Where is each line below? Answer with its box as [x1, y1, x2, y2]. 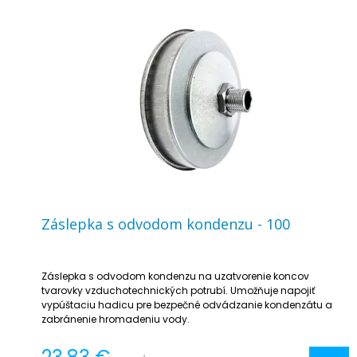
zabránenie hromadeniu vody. [41, 312, 190, 326]
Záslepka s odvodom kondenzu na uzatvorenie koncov [41, 269, 309, 283]
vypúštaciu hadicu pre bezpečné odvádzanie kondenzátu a [41, 297, 332, 312]
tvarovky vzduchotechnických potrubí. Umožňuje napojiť [41, 283, 315, 297]
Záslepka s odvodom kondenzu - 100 [41, 214, 290, 233]
